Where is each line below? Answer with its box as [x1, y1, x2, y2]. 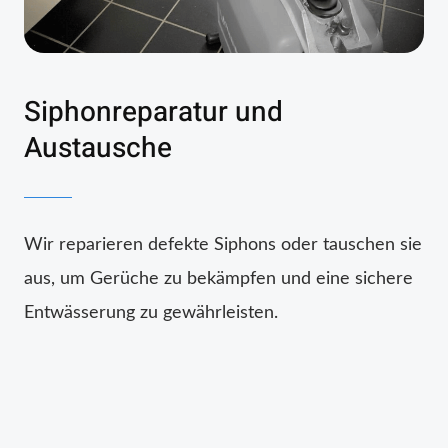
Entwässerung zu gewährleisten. [24, 303, 278, 322]
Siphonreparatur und [24, 91, 283, 133]
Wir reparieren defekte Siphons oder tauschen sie [24, 235, 422, 254]
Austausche [24, 127, 172, 169]
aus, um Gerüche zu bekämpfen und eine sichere [24, 269, 413, 288]
